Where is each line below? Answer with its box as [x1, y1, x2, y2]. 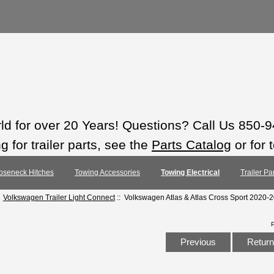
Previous [177, 236, 218, 247]
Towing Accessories [75, 168, 140, 177]
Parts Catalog [152, 137, 231, 152]
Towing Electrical [161, 168, 220, 177]
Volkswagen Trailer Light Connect [2, 193, 115, 202]
